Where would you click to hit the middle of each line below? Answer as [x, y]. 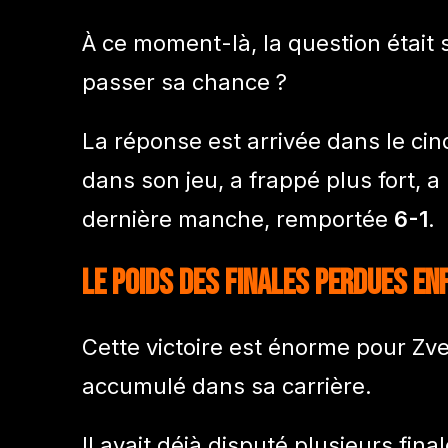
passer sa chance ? [184, 81]
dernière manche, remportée [238, 218]
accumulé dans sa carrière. [227, 385]
